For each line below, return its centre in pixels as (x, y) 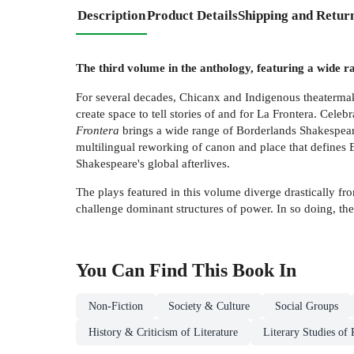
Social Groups (307, 307)
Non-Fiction (116, 307)
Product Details (192, 15)
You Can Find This (154, 271)
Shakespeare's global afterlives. (153, 163)
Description (111, 15)
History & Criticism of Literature (163, 333)
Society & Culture (209, 307)
